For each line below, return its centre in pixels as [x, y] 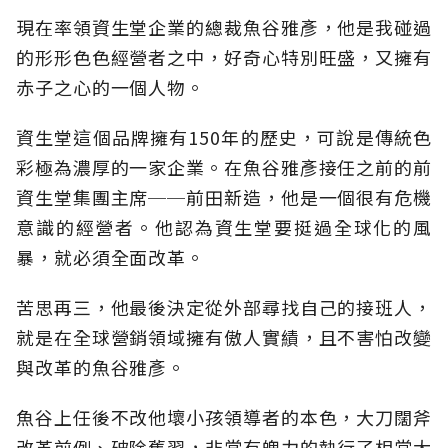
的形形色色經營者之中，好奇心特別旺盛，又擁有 [224, 57]
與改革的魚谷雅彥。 [101, 367]
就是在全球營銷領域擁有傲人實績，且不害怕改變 [224, 337]
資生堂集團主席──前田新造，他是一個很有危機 [224, 197]
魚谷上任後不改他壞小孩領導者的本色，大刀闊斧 [224, 417]
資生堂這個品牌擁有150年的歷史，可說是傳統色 [224, 137]
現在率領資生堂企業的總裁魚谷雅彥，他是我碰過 [224, 27]
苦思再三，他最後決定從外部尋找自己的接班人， [224, 307]
